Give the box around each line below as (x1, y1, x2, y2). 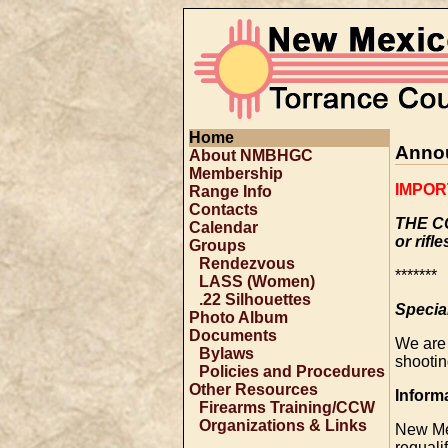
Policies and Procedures (199, 363, 385, 380)
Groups (189, 237, 246, 254)
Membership (189, 165, 283, 182)
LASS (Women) (199, 273, 315, 290)
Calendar (189, 219, 258, 236)
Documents (189, 327, 277, 344)
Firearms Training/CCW (199, 399, 375, 416)
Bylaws (199, 345, 254, 362)
